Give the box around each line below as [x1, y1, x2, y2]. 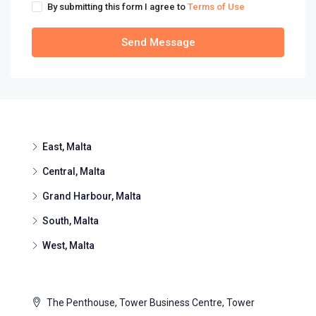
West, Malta [42, 240, 95, 252]
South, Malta [42, 215, 99, 227]
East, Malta [42, 141, 92, 153]
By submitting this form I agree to [47, 1, 188, 13]
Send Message [121, 36, 195, 49]
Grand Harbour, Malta [42, 190, 141, 202]
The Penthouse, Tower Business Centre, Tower [44, 297, 255, 309]
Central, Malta [42, 166, 105, 178]
